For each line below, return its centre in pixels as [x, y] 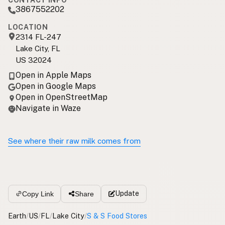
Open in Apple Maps [53, 75]
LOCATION [28, 27]
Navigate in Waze [48, 108]
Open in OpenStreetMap [62, 97]
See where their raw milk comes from [74, 141]
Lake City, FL [38, 49]
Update [127, 194]
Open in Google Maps [56, 86]
